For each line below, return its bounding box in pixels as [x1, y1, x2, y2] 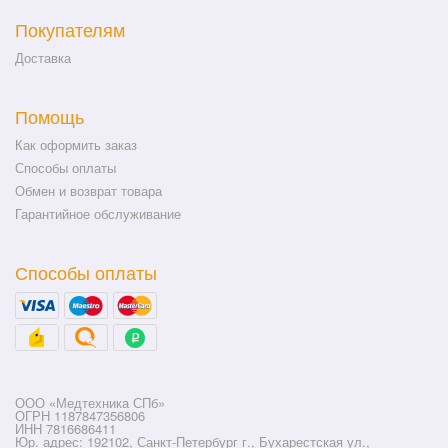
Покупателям [15, 16, 125, 42]
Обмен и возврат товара [15, 181, 162, 200]
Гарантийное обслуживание [15, 204, 181, 223]
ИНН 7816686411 [15, 419, 116, 438]
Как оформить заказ [15, 135, 137, 154]
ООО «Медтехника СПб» [15, 393, 165, 412]
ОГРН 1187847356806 [15, 406, 145, 425]
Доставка [15, 48, 71, 67]
